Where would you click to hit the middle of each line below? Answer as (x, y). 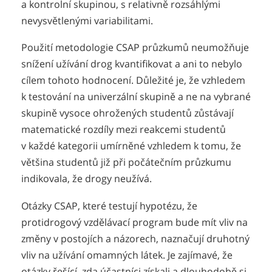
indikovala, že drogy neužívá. (87, 179)
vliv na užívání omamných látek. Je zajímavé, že (127, 255)
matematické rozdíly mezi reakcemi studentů (124, 130)
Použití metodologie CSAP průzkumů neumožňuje (135, 48)
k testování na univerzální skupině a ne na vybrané (136, 97)
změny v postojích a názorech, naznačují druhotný (135, 238)
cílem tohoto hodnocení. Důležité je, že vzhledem (133, 80)
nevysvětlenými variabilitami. (87, 20)
